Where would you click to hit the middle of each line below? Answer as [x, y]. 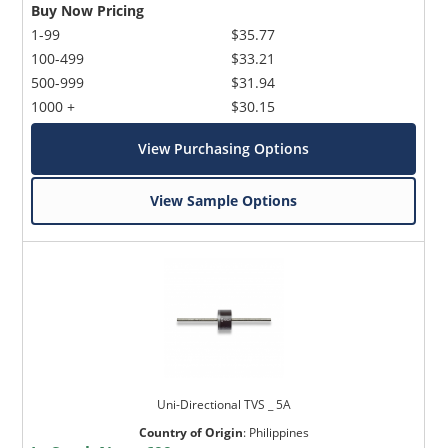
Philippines [278, 433]
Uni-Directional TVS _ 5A [223, 405]
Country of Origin [190, 433]
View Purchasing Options [224, 149]
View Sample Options [224, 201]
